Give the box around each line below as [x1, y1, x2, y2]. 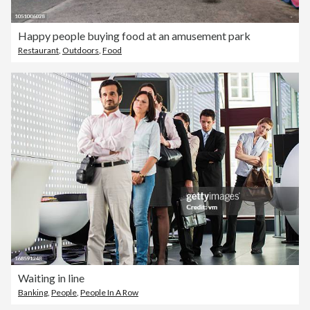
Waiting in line [18, 271, 84, 284]
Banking [18, 286, 48, 298]
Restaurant [18, 45, 59, 56]
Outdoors [62, 45, 99, 56]
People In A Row [80, 286, 138, 298]
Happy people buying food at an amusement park [18, 29, 250, 43]
